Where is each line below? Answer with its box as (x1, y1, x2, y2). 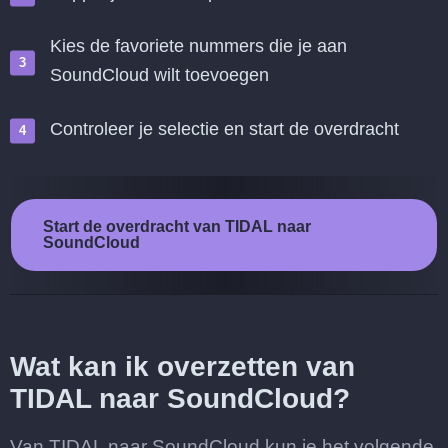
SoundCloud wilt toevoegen (50, 65, 269, 85)
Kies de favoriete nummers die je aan (50, 36, 347, 56)
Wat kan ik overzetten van (10, 351, 355, 382)
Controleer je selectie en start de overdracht (50, 119, 399, 139)
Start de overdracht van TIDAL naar (43, 218, 311, 235)
